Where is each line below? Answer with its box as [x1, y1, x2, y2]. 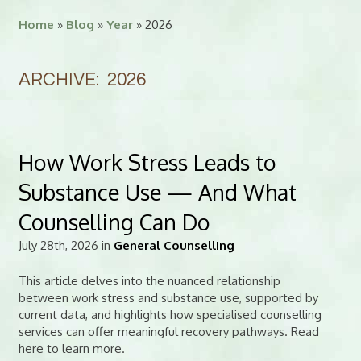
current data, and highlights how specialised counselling [18, 306, 322, 322]
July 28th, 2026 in [18, 238, 114, 253]
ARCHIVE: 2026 [18, 70, 146, 89]
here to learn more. [18, 340, 125, 356]
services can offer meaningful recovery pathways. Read [18, 323, 319, 339]
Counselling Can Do [18, 208, 210, 235]
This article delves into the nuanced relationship [18, 272, 280, 288]
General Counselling [113, 238, 234, 253]
